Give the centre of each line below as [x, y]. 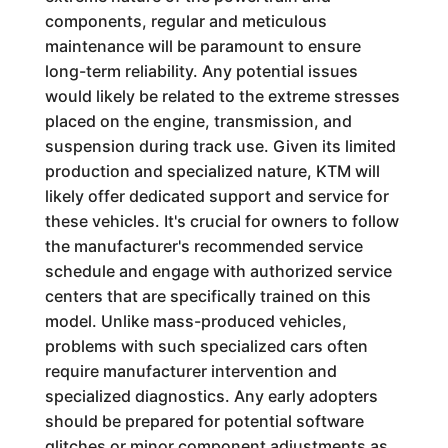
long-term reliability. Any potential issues [201, 71]
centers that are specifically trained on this [207, 296]
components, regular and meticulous [185, 21]
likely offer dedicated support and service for [216, 196]
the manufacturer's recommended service [203, 246]
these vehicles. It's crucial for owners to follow [221, 221]
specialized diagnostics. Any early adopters [211, 396]
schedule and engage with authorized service [218, 271]
